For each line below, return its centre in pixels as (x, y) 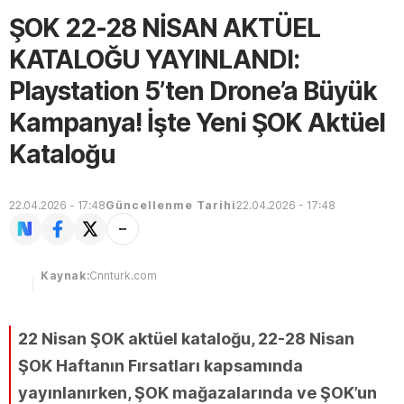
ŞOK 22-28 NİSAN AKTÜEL (165, 28)
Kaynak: (66, 275)
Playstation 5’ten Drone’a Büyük (193, 91)
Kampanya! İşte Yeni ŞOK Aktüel (197, 123)
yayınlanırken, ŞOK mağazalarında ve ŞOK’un (197, 393)
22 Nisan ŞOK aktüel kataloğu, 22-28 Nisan (186, 339)
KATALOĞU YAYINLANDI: (154, 60)
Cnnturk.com (123, 275)
